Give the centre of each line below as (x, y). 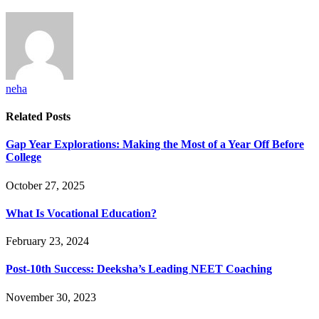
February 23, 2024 (47, 241)
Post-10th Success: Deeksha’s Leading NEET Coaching (139, 269)
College (23, 157)
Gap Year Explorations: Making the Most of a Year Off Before (155, 145)
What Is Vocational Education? (81, 213)
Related (26, 117)
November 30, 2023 (51, 297)
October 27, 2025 (45, 185)
